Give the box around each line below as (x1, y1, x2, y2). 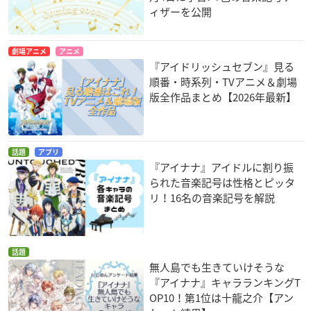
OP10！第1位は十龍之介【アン (149, 290, 294, 305)
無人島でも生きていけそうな (149, 260, 285, 275)
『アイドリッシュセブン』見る (149, 59, 295, 75)
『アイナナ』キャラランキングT (149, 275, 301, 290)
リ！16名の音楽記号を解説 (149, 190, 276, 206)
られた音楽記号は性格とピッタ (149, 175, 296, 191)
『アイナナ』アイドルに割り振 (149, 160, 294, 176)
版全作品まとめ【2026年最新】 (149, 90, 297, 106)
